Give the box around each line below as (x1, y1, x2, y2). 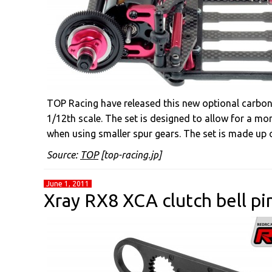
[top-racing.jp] (98, 149, 161, 160)
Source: (47, 149, 80, 160)
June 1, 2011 (46, 180, 89, 188)
